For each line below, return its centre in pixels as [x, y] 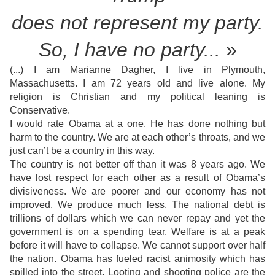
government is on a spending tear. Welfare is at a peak [137, 232]
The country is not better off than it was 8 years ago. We [137, 165]
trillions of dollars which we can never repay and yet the [137, 219]
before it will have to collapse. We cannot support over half [137, 246]
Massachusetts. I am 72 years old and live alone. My [137, 83]
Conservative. [40, 110]
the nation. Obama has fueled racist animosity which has [137, 259]
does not [52, 23]
